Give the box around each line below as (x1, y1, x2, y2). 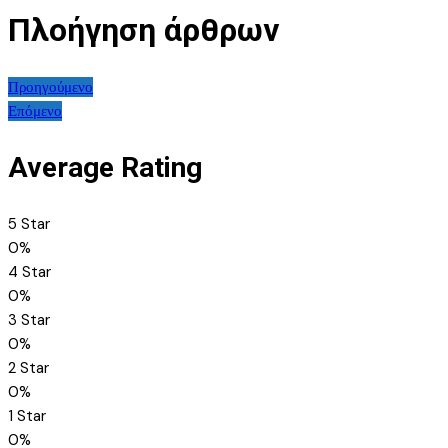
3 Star (8, 310, 50, 331)
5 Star (8, 214, 50, 235)
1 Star (8, 406, 46, 427)
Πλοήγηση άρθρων (8, 10, 279, 49)
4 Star (8, 262, 51, 283)
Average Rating (8, 151, 202, 185)
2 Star (8, 358, 49, 379)
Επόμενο (8, 101, 62, 122)
